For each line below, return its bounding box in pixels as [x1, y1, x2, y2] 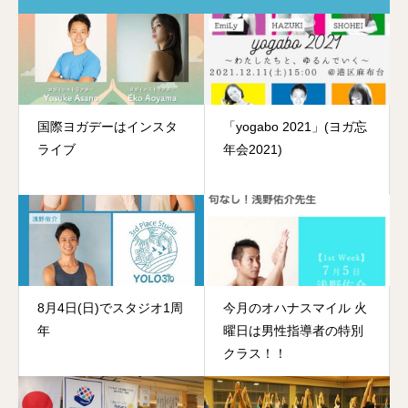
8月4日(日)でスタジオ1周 [37, 301, 183, 315]
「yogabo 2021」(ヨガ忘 [222, 119, 367, 134]
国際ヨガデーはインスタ [37, 119, 178, 134]
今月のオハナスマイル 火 [222, 301, 367, 315]
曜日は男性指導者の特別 [222, 323, 363, 338]
